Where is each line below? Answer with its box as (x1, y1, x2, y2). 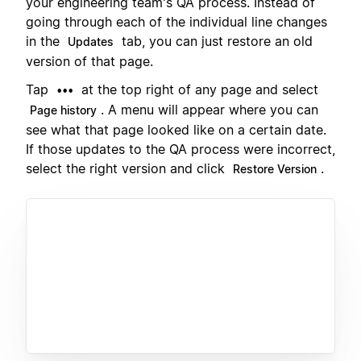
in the (26, 33, 64, 50)
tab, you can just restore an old (118, 33, 313, 50)
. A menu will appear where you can (101, 101, 318, 118)
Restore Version (233, 161, 317, 176)
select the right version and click (26, 160, 229, 176)
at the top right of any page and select (77, 81, 318, 98)
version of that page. (26, 53, 153, 70)
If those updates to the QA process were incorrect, (26, 140, 335, 157)
